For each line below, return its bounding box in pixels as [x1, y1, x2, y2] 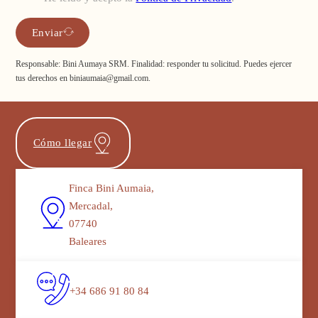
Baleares [69, 236, 110, 248]
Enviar [31, 26, 63, 38]
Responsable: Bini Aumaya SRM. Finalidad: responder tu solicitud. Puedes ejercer [16, 59, 292, 70]
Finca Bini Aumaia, [69, 182, 155, 194]
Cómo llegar [33, 137, 92, 149]
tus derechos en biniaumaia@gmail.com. [16, 73, 151, 84]
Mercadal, [69, 200, 114, 212]
